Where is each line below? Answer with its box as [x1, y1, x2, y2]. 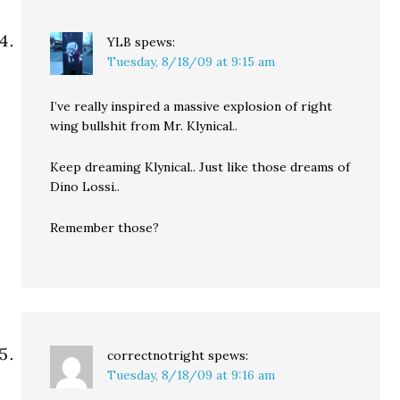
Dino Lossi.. [50, 179, 121, 195]
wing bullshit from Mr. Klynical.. [50, 118, 238, 134]
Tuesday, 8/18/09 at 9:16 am [107, 367, 276, 383]
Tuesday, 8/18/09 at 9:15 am [107, 54, 276, 70]
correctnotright [107, 347, 205, 363]
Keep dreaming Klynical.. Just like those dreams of [50, 159, 351, 175]
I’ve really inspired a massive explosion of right [50, 98, 333, 114]
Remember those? [50, 220, 160, 236]
